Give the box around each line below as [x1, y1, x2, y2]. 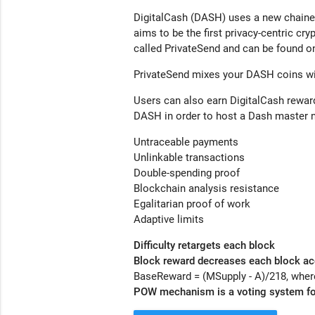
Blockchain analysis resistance [134, 182, 280, 195]
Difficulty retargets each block [134, 239, 276, 252]
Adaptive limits [134, 213, 205, 226]
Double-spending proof [134, 167, 240, 180]
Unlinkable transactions [134, 151, 245, 165]
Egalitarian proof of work [134, 198, 251, 211]
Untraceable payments [134, 136, 239, 149]
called [134, 42, 165, 56]
